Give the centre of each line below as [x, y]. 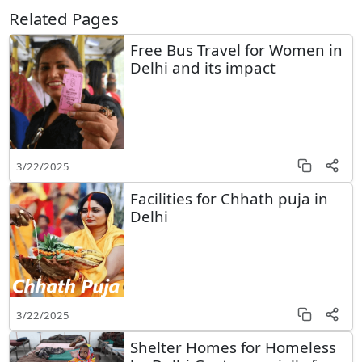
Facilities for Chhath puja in [229, 198]
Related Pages [64, 18]
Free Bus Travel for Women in [236, 49]
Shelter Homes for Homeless [233, 347]
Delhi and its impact [202, 67]
